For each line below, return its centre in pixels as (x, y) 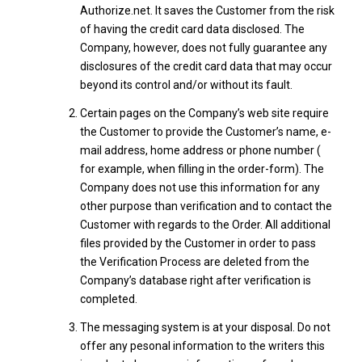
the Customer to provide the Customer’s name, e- (205, 132)
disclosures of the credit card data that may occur (206, 66)
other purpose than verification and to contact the (206, 206)
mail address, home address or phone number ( (200, 150)
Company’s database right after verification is (195, 280)
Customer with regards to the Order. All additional (205, 225)
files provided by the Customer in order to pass (198, 243)
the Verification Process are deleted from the (194, 262)
